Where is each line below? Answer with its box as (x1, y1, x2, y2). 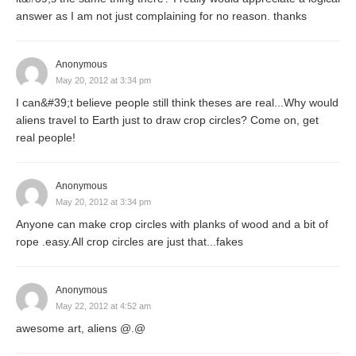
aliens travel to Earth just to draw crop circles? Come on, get (16, 113, 319, 126)
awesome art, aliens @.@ (16, 321, 145, 335)
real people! (16, 130, 75, 144)
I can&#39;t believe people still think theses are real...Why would (16, 95, 339, 109)
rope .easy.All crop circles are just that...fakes (16, 234, 243, 248)
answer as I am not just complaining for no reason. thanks (16, 9, 307, 22)
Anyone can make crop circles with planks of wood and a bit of (16, 217, 328, 230)
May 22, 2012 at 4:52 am (56, 300, 151, 311)
